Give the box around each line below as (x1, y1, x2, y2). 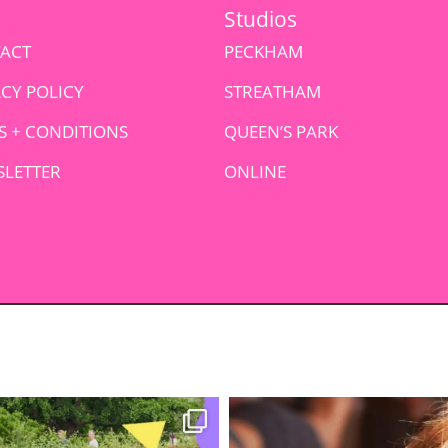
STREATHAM (224, 79, 321, 103)
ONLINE (224, 159, 286, 183)
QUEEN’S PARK (224, 119, 338, 143)
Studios (224, 4, 297, 33)
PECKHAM (224, 39, 303, 63)
